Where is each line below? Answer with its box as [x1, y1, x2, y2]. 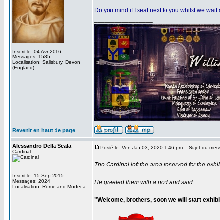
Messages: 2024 [12, 178, 50, 184]
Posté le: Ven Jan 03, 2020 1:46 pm [100, 145, 183, 150]
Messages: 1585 [12, 54, 50, 59]
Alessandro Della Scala [12, 143, 71, 149]
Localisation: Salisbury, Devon [12, 59, 80, 65]
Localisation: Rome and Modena [12, 184, 86, 189]
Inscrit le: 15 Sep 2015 [12, 173, 64, 178]
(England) [12, 65, 34, 70]
